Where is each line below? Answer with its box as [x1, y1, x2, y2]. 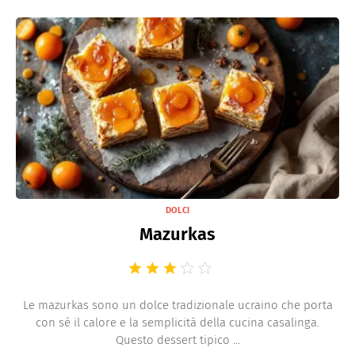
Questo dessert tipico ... [115, 333, 240, 348]
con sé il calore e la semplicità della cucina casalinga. [36, 315, 319, 330]
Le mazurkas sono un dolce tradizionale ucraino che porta [22, 298, 333, 313]
